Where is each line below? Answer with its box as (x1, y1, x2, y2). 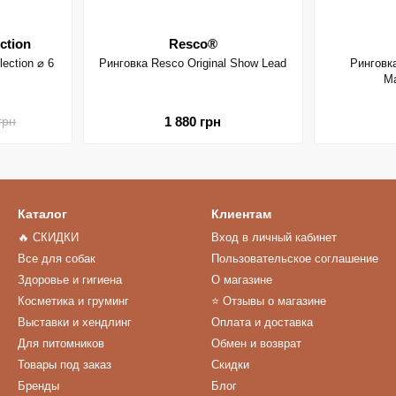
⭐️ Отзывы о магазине (211, 294, 326, 308)
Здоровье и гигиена (18, 273, 122, 286)
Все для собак (18, 252, 95, 265)
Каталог (18, 207, 67, 221)
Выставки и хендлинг (18, 316, 132, 329)
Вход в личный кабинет (211, 231, 337, 244)
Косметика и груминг (18, 294, 129, 308)
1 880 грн (164, 113, 222, 129)
